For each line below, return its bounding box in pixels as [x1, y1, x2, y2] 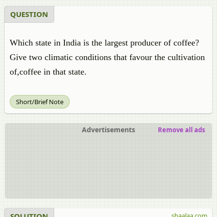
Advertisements [82, 125, 135, 134]
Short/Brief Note [16, 97, 63, 106]
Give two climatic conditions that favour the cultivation [10, 52, 205, 62]
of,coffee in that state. [10, 67, 87, 77]
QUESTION [10, 9, 48, 19]
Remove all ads [158, 125, 205, 134]
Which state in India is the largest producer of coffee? [10, 38, 199, 47]
